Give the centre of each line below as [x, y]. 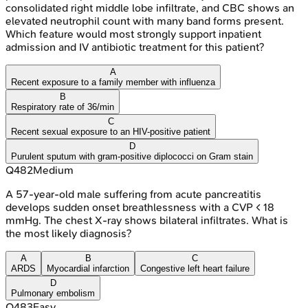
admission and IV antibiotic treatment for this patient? [135, 47]
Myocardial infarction [88, 268]
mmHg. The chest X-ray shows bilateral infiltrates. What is [147, 220]
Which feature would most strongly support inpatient [133, 34]
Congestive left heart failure [195, 268]
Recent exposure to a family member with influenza [113, 82]
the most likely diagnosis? [68, 233]
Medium [53, 170]
